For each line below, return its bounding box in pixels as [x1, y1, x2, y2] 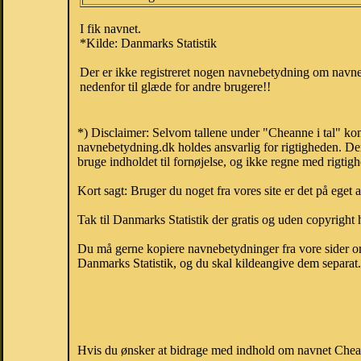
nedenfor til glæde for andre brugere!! [80, 80, 271, 94]
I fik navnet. [80, 22, 141, 36]
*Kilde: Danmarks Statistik [80, 36, 217, 51]
